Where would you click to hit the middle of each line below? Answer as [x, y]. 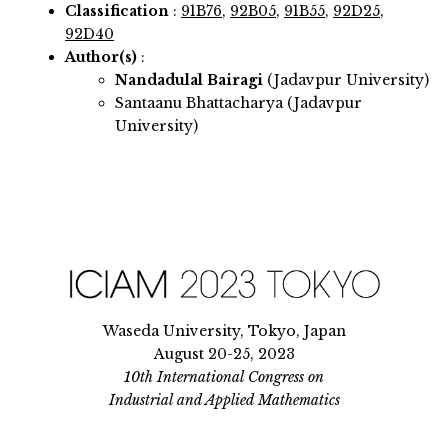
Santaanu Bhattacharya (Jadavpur [238, 103]
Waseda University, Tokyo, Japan [224, 330]
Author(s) [101, 57]
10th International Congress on [224, 376]
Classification [117, 11]
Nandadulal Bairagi [191, 80]
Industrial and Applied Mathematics [224, 399]
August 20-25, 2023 [224, 353]
